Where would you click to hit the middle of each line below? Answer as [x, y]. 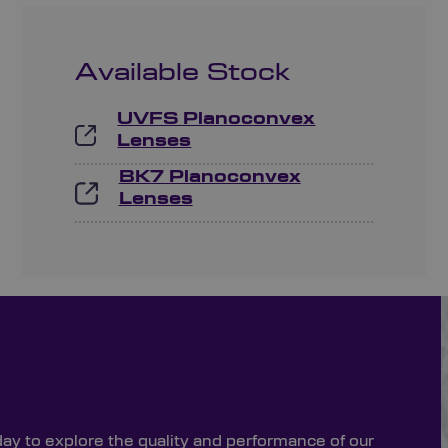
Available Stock [183, 73]
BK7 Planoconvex [209, 177]
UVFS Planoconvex [216, 119]
